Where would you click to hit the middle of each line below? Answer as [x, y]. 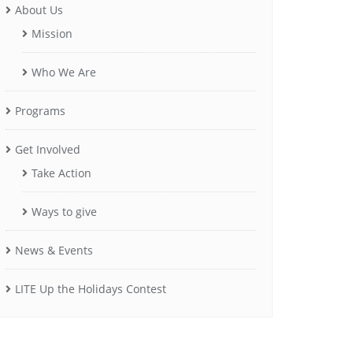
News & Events [54, 250]
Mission [52, 33]
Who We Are [64, 72]
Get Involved [48, 149]
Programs [40, 110]
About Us [39, 9]
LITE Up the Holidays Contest [91, 288]
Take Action [61, 173]
